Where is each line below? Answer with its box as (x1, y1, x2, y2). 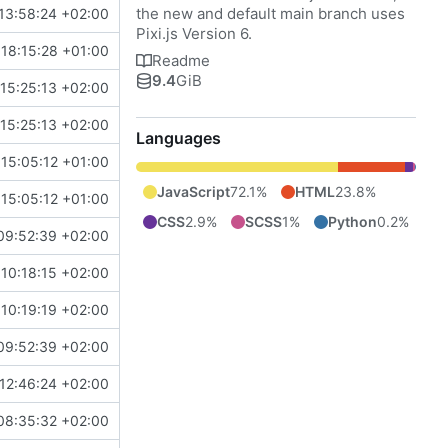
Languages (136, 127, 221, 148)
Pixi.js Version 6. (136, 23, 252, 43)
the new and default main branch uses (136, 3, 405, 23)
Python (328, 212, 377, 230)
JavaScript (157, 182, 230, 200)
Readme (152, 50, 210, 70)
